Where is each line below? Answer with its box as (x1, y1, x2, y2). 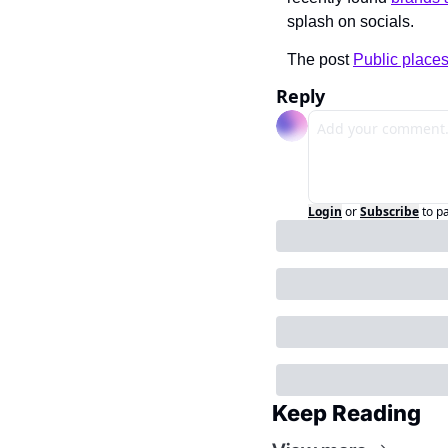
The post (287, 51, 353, 68)
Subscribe (360, 203, 419, 220)
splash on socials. (287, 13, 414, 30)
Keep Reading (272, 400, 421, 426)
